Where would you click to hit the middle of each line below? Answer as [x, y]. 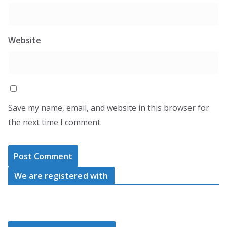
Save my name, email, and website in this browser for [109, 108]
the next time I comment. [55, 122]
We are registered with [61, 176]
